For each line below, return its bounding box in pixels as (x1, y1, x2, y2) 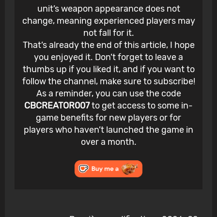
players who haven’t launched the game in (24, 124, 193, 136)
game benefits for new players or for (36, 112, 181, 124)
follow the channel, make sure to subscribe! (22, 76, 195, 87)
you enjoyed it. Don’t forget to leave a (34, 52, 183, 63)
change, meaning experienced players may (22, 15, 195, 27)
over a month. (80, 137, 137, 148)
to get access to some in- (92, 100, 193, 111)
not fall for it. (83, 28, 134, 39)
